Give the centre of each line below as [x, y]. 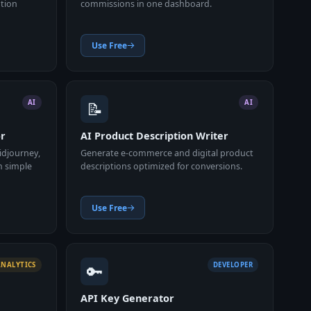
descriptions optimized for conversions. [162, 167]
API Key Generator [128, 299]
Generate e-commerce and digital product [167, 153]
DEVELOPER [233, 264]
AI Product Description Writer [155, 136]
